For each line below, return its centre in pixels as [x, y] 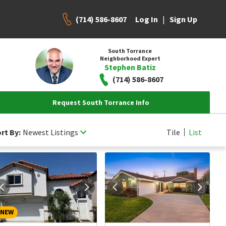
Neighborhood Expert [130, 58]
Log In [147, 19]
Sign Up [183, 19]
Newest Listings [50, 132]
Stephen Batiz [130, 67]
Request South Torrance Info [101, 102]
